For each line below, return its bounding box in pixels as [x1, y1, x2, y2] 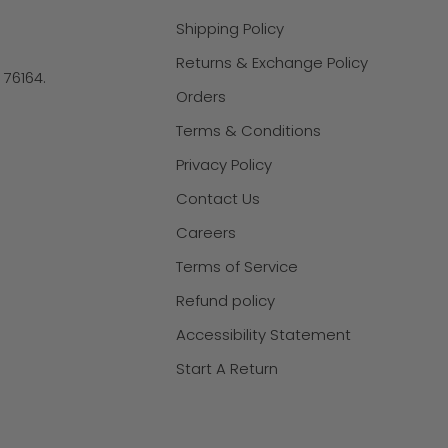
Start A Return [176, 357, 278, 379]
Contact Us [176, 187, 260, 209]
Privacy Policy [176, 153, 272, 175]
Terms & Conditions [176, 119, 321, 141]
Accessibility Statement [176, 323, 351, 345]
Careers [176, 221, 236, 243]
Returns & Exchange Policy [176, 51, 368, 73]
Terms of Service [176, 255, 298, 277]
